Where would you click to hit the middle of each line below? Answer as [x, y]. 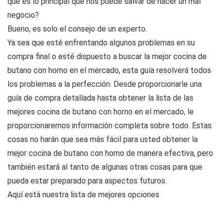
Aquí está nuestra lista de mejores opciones [83, 195]
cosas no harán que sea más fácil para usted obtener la [103, 140]
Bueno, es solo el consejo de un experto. [77, 29]
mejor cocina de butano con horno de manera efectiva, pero [110, 153]
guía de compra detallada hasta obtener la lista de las [100, 98]
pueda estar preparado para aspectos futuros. [87, 181]
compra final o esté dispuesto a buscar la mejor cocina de [107, 57]
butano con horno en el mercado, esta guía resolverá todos [109, 71]
